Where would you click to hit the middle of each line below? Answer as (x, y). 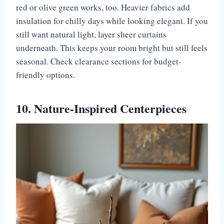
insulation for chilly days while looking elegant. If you (112, 21)
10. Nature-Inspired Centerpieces (101, 108)
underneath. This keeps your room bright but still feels (112, 48)
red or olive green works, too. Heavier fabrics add (103, 7)
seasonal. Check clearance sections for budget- (99, 61)
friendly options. (45, 75)
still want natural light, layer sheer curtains (91, 34)
